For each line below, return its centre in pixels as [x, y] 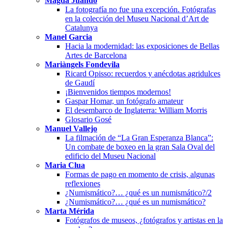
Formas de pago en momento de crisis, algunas [140, 174]
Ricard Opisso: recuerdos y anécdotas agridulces [143, 73]
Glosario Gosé [88, 119]
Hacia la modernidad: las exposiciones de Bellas [142, 46]
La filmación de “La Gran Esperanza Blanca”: [139, 137]
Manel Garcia [68, 37]
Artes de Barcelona [96, 55]
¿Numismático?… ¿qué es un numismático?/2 [138, 192]
